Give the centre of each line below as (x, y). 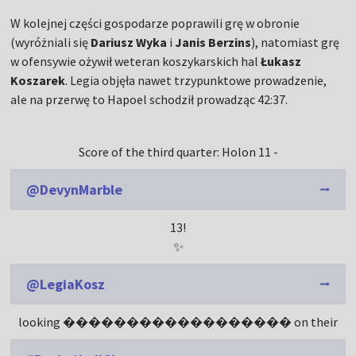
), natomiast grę (296, 43)
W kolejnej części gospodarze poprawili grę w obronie (155, 23)
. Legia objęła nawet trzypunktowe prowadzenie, (196, 81)
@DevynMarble (75, 190)
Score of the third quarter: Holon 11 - (178, 152)
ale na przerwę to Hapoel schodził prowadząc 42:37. (149, 100)
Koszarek (38, 81)
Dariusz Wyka (129, 43)
